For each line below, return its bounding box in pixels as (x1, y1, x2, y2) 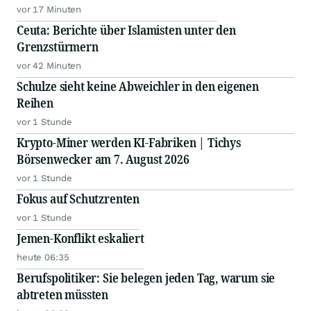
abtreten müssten (17, 286, 109, 303)
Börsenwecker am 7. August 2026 (17, 151, 190, 168)
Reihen (17, 94, 53, 112)
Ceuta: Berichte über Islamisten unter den (17, 22, 236, 39)
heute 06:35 (17, 252, 69, 263)
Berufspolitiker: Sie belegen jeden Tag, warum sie (17, 269, 276, 287)
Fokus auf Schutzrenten (17, 190, 140, 208)
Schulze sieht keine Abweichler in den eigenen (17, 78, 259, 95)
